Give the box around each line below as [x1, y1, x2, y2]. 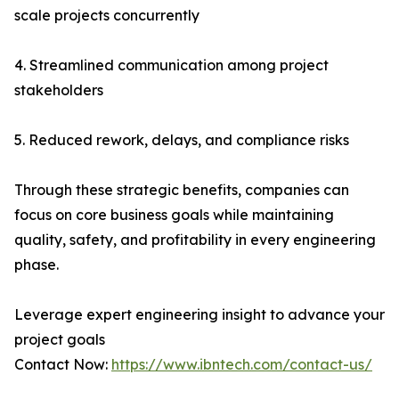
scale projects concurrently [14, 6, 199, 25]
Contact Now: [14, 355, 111, 374]
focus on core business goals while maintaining [14, 206, 334, 224]
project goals [14, 330, 105, 349]
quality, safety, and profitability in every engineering [14, 231, 376, 249]
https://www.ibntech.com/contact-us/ [111, 355, 372, 374]
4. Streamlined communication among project [14, 56, 329, 75]
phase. [14, 256, 59, 274]
